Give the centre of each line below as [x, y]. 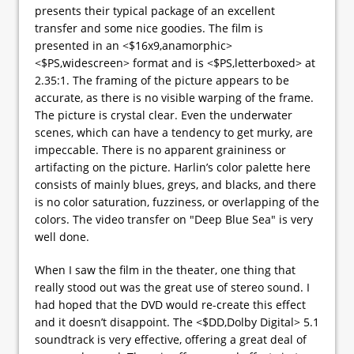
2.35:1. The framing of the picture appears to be [162, 80]
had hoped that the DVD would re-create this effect [170, 304]
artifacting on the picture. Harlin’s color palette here [173, 167]
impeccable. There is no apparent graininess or [160, 149]
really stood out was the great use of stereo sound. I [172, 287]
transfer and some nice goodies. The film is [149, 28]
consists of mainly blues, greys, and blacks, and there [175, 184]
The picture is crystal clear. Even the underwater [164, 115]
